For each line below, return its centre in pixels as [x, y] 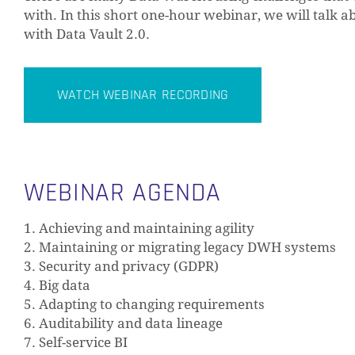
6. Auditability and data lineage [123, 324]
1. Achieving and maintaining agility [139, 229]
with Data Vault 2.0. [87, 34]
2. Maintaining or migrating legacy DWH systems [180, 248]
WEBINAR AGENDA [122, 193]
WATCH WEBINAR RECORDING [143, 95]
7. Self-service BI [76, 343]
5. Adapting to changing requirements [144, 305]
